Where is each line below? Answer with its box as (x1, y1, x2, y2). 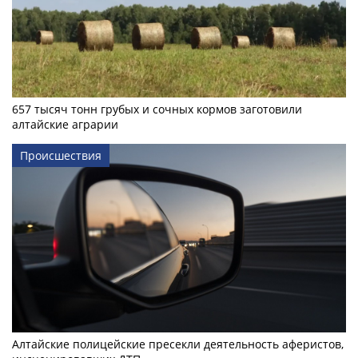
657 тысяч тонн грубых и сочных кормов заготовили (12, 101, 302, 117)
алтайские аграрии (12, 117, 118, 133)
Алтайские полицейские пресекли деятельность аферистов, (12, 336, 344, 352)
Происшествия (20, 148, 101, 164)
